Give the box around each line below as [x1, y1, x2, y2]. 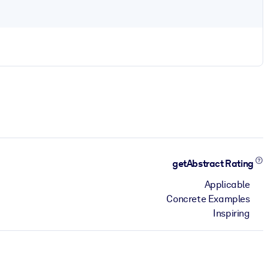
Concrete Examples [166, 193, 250, 205]
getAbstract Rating [172, 158, 255, 170]
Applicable [204, 178, 250, 190]
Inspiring [213, 207, 250, 219]
